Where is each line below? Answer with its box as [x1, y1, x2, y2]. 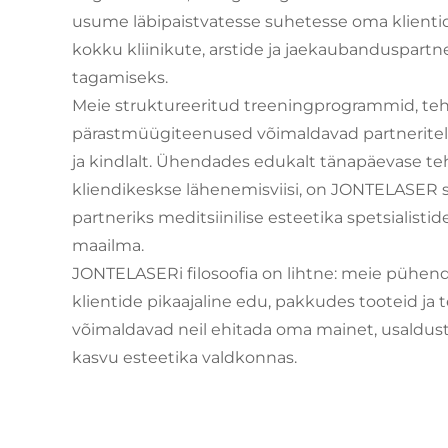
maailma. [72, 236, 144, 255]
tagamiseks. [72, 68, 168, 87]
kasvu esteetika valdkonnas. [72, 348, 297, 367]
